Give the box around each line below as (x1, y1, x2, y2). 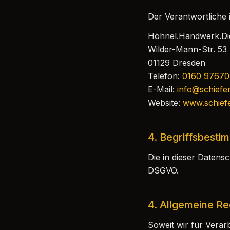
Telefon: (148, 71, 180, 81)
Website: (148, 98, 180, 108)
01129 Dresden (148, 57, 205, 68)
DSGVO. (148, 165, 179, 176)
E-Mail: (148, 84, 175, 94)
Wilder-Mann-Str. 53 (148, 44, 227, 54)
